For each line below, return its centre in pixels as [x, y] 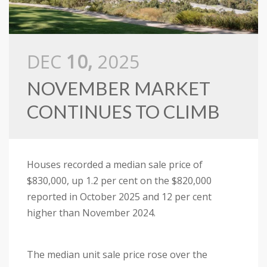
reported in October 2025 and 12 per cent [119, 197]
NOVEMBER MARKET [119, 89]
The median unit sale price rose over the [117, 254]
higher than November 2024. [92, 213]
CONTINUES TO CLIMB [123, 112]
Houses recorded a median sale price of [115, 164]
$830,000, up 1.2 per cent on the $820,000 [119, 181]
